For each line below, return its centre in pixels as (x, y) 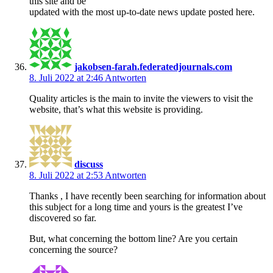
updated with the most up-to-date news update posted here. (142, 12)
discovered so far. (63, 218)
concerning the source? (73, 249)
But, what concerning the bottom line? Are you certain (133, 238)
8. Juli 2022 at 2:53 (67, 175)
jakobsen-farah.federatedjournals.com (153, 66)
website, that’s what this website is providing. (116, 109)
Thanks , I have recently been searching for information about (147, 196)
